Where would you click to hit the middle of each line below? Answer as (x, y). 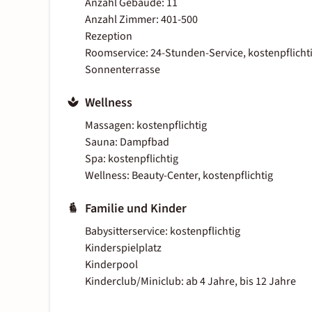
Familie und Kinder (136, 209)
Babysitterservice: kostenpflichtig (163, 232)
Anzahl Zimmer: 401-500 (141, 20)
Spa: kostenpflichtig (132, 159)
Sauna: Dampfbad (127, 142)
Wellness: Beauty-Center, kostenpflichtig (179, 176)
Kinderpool (111, 265)
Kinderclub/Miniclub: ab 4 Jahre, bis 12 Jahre (190, 282)
